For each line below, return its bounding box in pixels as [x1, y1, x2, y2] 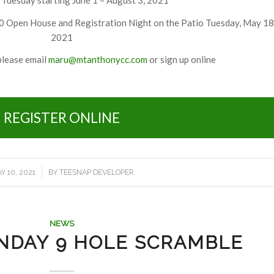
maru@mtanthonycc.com [48, 54, 147, 65]
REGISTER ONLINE [4, 109, 120, 126]
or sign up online [147, 54, 216, 65]
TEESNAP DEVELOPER [59, 168, 134, 177]
